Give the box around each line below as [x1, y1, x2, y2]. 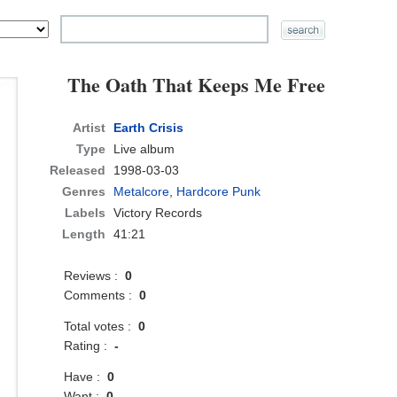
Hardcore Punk [176, 184, 261, 199]
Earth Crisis [113, 121, 184, 136]
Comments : [64, 288, 140, 303]
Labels [65, 206, 106, 221]
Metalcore [113, 184, 170, 199]
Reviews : [64, 269, 126, 284]
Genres [62, 184, 106, 199]
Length [62, 227, 106, 242]
